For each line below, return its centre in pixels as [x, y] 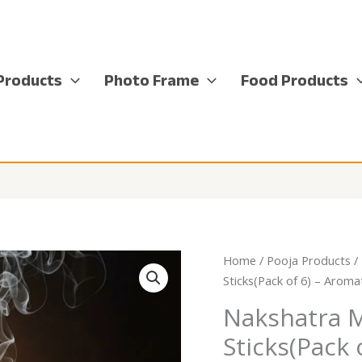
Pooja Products [309, 260]
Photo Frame [151, 80]
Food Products [294, 80]
